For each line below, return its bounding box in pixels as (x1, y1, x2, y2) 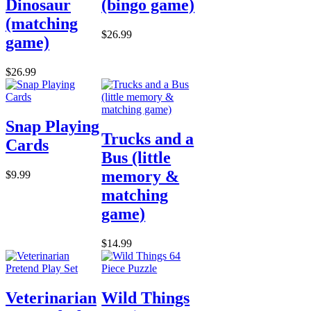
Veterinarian (6, 288, 96, 307)
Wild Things (101, 288, 190, 307)
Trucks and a (101, 129, 194, 148)
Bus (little (101, 148, 171, 167)
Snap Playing (6, 117, 99, 135)
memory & (101, 167, 180, 185)
